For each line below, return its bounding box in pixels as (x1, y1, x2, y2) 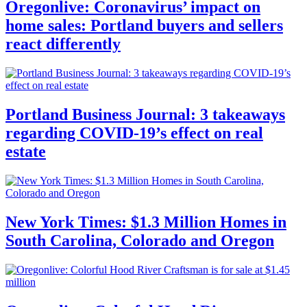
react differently (5, 35, 121, 53)
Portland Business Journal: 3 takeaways (5, 106, 285, 124)
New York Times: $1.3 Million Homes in (5, 212, 286, 231)
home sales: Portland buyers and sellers (5, 16, 283, 35)
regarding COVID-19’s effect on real (5, 124, 263, 143)
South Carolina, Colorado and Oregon (5, 231, 274, 249)
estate (5, 143, 46, 161)
